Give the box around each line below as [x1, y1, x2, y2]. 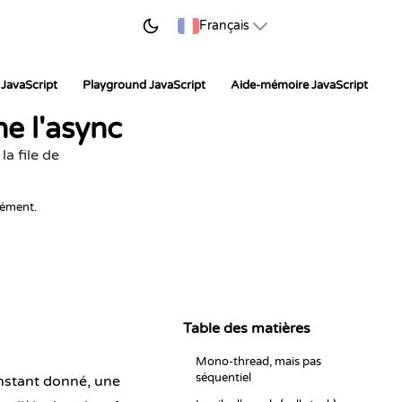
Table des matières [183, 319, 310, 337]
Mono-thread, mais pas [196, 354, 321, 369]
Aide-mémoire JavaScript [231, 78, 368, 92]
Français [198, 18, 249, 33]
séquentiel [196, 371, 251, 385]
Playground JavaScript [83, 78, 205, 92]
